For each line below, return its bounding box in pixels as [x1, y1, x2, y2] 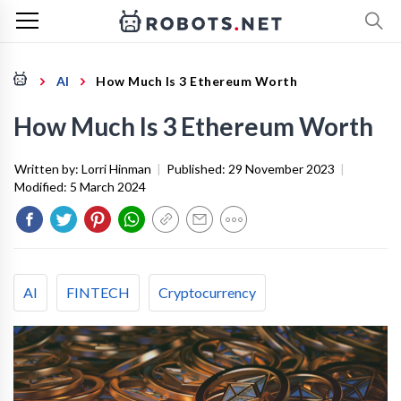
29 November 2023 [228, 161, 335, 176]
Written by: [14, 161, 81, 176]
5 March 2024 [70, 179, 146, 194]
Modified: [14, 179, 70, 194]
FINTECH [66, 284, 130, 301]
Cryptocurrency [158, 284, 256, 301]
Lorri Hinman [81, 161, 151, 176]
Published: [166, 161, 228, 176]
